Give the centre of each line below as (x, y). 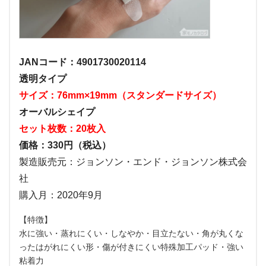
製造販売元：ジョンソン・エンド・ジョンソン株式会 (133, 161)
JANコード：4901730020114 (83, 62)
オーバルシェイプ (57, 112)
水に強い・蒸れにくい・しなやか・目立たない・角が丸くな (131, 233)
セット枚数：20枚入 (62, 128)
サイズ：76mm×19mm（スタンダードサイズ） (120, 95)
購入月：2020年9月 (61, 195)
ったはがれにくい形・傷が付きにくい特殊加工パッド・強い (131, 247)
